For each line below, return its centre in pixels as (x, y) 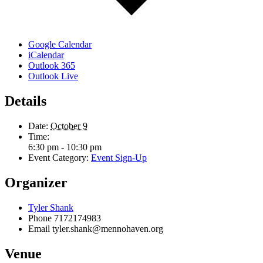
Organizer (36, 183)
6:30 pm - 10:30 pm (65, 147)
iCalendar (46, 55)
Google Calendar (60, 45)
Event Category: (58, 158)
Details (26, 101)
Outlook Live (53, 76)
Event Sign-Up (119, 158)
